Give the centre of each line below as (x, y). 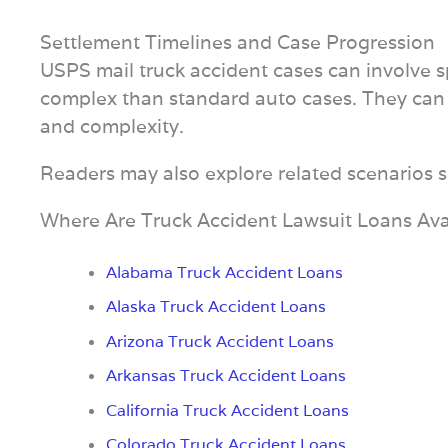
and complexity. (112, 125)
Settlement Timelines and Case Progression (237, 41)
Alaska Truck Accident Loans (215, 307)
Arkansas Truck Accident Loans (225, 376)
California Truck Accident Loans (227, 410)
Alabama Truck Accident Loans (224, 272)
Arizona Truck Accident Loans (219, 341)
